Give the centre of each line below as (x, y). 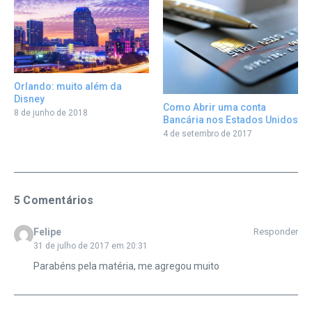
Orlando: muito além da (68, 86)
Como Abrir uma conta (214, 107)
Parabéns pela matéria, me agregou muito (126, 266)
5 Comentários (54, 200)
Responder (276, 231)
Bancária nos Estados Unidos (231, 119)
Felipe (47, 232)
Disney (29, 99)
